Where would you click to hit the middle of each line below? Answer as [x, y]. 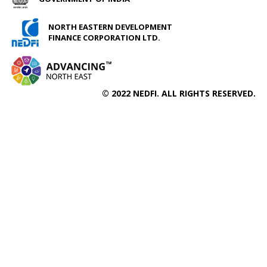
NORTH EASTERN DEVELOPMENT [110, 27]
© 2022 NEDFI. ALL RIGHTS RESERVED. [178, 93]
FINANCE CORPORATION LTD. [104, 37]
